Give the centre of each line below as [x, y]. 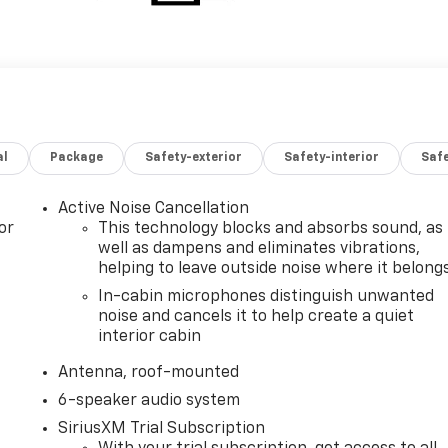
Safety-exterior [194, 157]
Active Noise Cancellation [154, 208]
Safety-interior [332, 157]
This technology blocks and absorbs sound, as [271, 228]
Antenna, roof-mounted [149, 372]
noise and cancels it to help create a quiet [256, 316]
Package [77, 157]
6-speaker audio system [149, 400]
